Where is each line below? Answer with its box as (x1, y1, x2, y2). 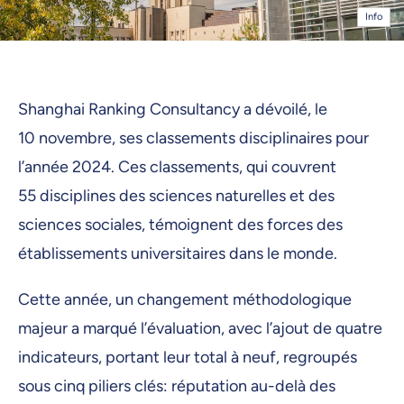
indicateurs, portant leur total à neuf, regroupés (18, 347, 357, 368)
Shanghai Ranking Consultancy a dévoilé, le (18, 98, 327, 119)
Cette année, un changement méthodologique (18, 289, 352, 310)
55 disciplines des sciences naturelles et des (18, 185, 335, 206)
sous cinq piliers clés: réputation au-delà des (18, 376, 335, 397)
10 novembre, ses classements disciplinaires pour (18, 127, 369, 148)
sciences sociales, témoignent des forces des (18, 214, 343, 234)
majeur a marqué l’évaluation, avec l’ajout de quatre (18, 318, 382, 339)
